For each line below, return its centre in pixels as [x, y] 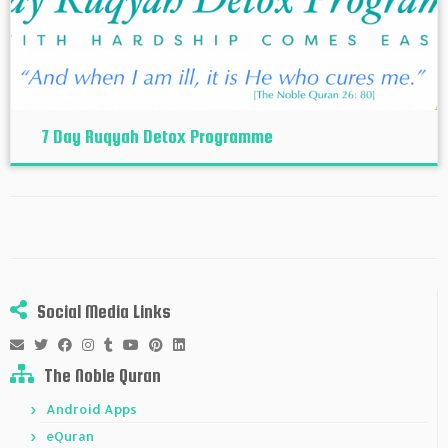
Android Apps [91, 409]
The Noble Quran [102, 376]
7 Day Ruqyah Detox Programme [156, 137]
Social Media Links [104, 312]
